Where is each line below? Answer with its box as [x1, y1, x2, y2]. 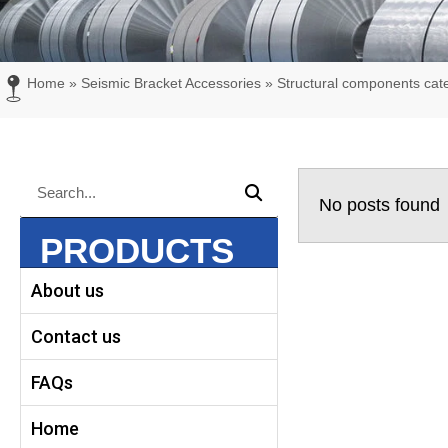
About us [31, 280, 104, 301]
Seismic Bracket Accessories [81, 75, 261, 91]
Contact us [31, 326, 121, 347]
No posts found [319, 195, 441, 215]
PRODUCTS [40, 231, 234, 270]
